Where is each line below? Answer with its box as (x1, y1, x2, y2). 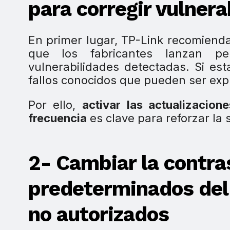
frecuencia (28, 111, 87, 125)
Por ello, (28, 98, 82, 112)
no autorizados (28, 202, 169, 227)
